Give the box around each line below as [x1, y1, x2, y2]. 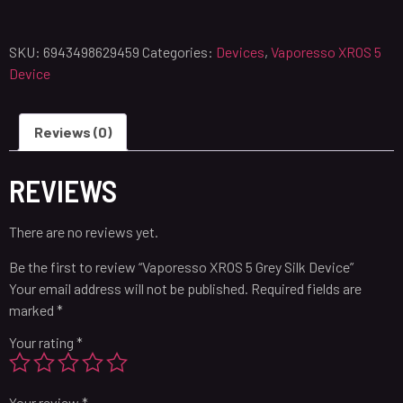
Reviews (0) [34, 123, 112, 141]
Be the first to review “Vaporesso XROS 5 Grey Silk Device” [9, 257, 354, 275]
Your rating [9, 333, 76, 351]
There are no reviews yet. [9, 223, 158, 241]
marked [9, 300, 57, 318]
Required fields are [251, 279, 362, 297]
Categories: [142, 43, 216, 61]
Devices [216, 43, 264, 61]
